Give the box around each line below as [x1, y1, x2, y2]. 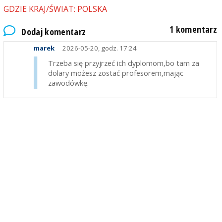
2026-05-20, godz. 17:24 [60, 44, 137, 53]
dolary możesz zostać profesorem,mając [48, 68, 183, 78]
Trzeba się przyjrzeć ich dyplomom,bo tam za [48, 58, 199, 68]
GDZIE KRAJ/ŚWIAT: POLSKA [3, 3, 107, 15]
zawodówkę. [48, 78, 89, 88]
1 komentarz [169, 23, 218, 35]
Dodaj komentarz [21, 25, 86, 38]
